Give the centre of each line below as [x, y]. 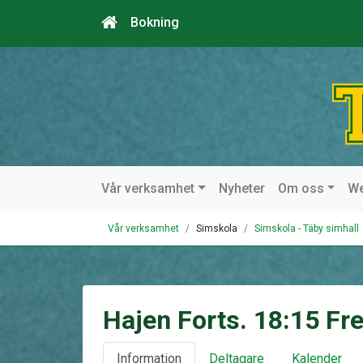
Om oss [301, 188]
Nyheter [241, 188]
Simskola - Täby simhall [307, 228]
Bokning [155, 22]
